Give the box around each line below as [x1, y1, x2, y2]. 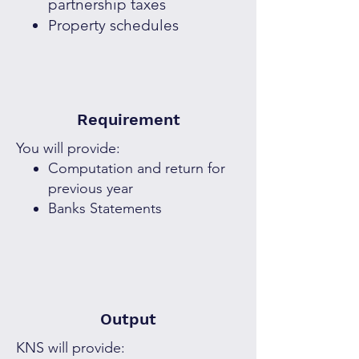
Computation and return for [48, 159, 225, 177]
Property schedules [48, 16, 179, 34]
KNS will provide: [16, 339, 125, 357]
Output [100, 309, 156, 329]
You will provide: [16, 139, 120, 157]
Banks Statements [48, 200, 162, 217]
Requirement [76, 110, 180, 129]
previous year [48, 179, 133, 197]
